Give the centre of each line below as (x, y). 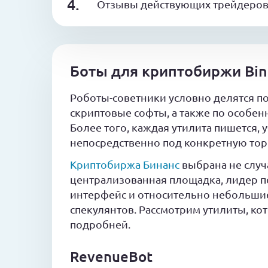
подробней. (100, 224)
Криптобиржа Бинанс (125, 164)
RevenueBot (111, 256)
